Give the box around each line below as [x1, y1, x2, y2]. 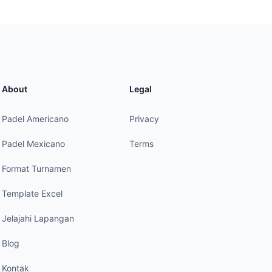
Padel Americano [1, 114, 69, 124]
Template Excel [1, 188, 63, 199]
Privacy [129, 114, 160, 124]
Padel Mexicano [1, 138, 65, 149]
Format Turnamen [1, 163, 71, 174]
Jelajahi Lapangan [1, 213, 74, 223]
